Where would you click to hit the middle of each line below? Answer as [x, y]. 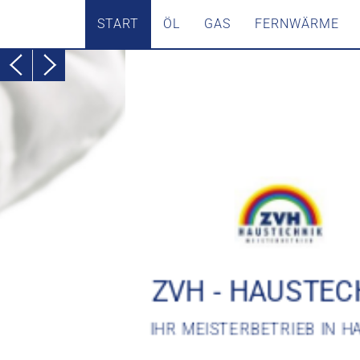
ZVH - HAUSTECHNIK [165, 292]
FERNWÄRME [297, 24]
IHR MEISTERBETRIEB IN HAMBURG [165, 329]
